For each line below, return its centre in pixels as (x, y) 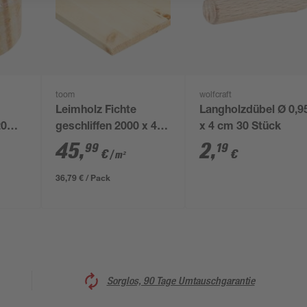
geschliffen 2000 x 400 (113, 127)
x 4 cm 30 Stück (241, 127)
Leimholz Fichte (96, 111)
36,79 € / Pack (83, 177)
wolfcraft (216, 95)
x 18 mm (78, 144)
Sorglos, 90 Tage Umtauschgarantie (181, 280)
